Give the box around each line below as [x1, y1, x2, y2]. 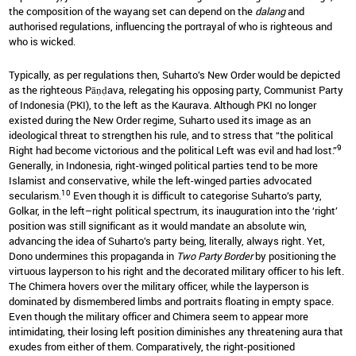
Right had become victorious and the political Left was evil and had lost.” [9, 142, 337, 157]
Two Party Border [176, 248, 253, 263]
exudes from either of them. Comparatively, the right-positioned [9, 339, 295, 354]
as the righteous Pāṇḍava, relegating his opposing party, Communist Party [9, 82, 343, 97]
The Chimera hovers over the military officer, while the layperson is [9, 278, 309, 293]
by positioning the [253, 248, 336, 263]
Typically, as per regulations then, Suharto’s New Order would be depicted [9, 67, 340, 82]
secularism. [9, 188, 61, 203]
